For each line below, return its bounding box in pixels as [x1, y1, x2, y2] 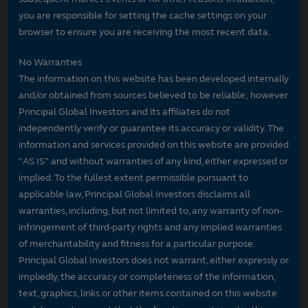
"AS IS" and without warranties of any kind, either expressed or [19, 155, 289, 167]
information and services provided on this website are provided [19, 138, 289, 151]
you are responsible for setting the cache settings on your [19, 9, 267, 21]
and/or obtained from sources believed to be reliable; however [19, 89, 289, 101]
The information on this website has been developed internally [19, 72, 289, 85]
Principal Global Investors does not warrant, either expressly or [19, 254, 289, 266]
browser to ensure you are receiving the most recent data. [19, 25, 271, 38]
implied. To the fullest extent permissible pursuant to [19, 171, 249, 184]
